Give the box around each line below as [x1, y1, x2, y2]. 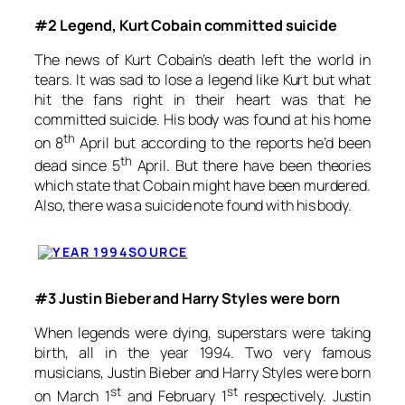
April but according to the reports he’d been [74, 132, 371, 153]
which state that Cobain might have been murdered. [34, 174, 371, 195]
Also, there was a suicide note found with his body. [34, 194, 352, 215]
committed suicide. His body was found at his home [34, 109, 371, 130]
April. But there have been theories [131, 155, 371, 175]
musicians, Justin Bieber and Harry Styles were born [34, 363, 371, 383]
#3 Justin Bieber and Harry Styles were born [34, 288, 340, 309]
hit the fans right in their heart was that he [34, 89, 371, 110]
